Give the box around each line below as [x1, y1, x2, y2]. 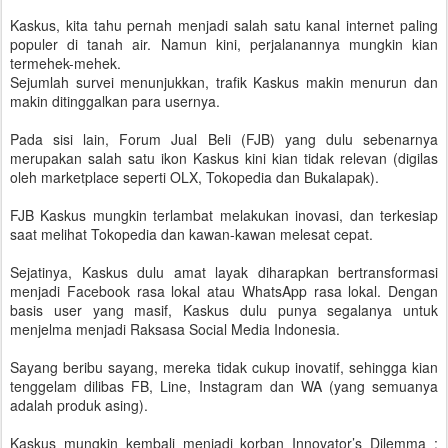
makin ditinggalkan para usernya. [10, 91, 220, 111]
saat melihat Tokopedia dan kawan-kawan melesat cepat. [10, 224, 373, 244]
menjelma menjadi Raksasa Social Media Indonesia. [10, 319, 340, 339]
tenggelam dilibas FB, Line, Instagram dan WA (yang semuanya [10, 376, 438, 396]
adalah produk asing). [10, 395, 148, 415]
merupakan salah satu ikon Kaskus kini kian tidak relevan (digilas [10, 148, 438, 168]
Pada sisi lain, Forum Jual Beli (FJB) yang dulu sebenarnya [10, 129, 438, 149]
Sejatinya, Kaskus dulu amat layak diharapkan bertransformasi [10, 262, 438, 282]
